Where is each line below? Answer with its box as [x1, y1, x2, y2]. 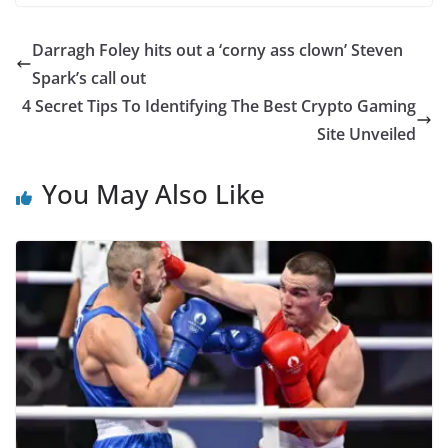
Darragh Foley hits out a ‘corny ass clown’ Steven [32, 39, 403, 61]
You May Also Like [42, 176, 265, 212]
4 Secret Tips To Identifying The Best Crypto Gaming [22, 95, 416, 117]
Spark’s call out [32, 67, 146, 89]
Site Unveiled [317, 123, 416, 145]
